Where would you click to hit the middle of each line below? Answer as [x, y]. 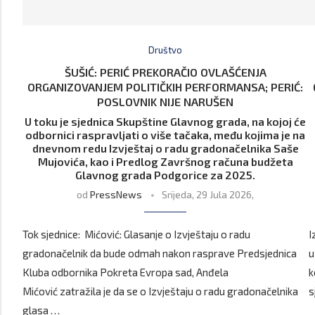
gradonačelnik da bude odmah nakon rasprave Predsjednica [160, 253]
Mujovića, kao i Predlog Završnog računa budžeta [165, 162]
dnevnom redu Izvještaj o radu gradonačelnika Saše [165, 148]
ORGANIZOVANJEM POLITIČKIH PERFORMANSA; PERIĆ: [166, 87]
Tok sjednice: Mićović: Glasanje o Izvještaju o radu [136, 234]
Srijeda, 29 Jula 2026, [208, 195]
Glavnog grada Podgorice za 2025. [166, 175]
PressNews [116, 195]
